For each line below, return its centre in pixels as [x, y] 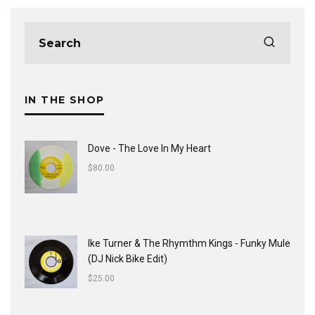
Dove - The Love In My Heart [149, 149]
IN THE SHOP [65, 100]
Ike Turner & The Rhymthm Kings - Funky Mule [189, 244]
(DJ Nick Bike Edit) [128, 259]
